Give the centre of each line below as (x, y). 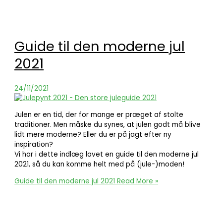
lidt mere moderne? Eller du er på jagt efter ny (93, 134)
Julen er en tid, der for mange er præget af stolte (99, 114)
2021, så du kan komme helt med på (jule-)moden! (100, 164)
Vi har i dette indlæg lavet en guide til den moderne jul (107, 154)
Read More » (137, 181)
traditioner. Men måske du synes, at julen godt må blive (108, 124)
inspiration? (34, 144)
